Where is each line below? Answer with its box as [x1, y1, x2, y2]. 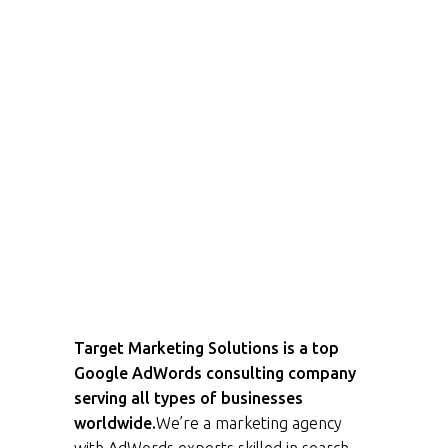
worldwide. [74, 414, 156, 433]
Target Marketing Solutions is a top [74, 339, 339, 358]
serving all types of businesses [74, 389, 303, 408]
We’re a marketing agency [156, 414, 342, 433]
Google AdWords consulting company [74, 364, 356, 383]
